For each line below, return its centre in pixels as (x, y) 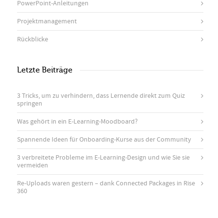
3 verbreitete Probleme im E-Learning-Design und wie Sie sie (103, 157)
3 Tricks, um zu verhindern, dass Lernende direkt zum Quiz (101, 96)
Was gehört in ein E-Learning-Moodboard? (77, 121)
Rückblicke (33, 39)
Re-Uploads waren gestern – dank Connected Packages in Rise (106, 183)
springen (30, 103)
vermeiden (33, 165)
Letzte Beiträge (45, 70)
